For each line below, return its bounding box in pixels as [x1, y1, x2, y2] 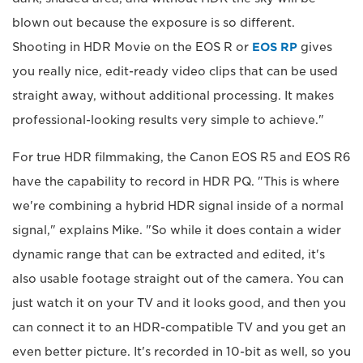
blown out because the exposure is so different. [12, 16, 295, 30]
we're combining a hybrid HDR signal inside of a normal [12, 199, 344, 213]
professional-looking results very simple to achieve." [12, 113, 324, 127]
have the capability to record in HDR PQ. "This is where [12, 175, 340, 189]
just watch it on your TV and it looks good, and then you [12, 297, 346, 310]
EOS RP [252, 41, 297, 54]
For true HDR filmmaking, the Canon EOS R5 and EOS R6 [12, 151, 351, 164]
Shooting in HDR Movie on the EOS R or [12, 41, 252, 54]
